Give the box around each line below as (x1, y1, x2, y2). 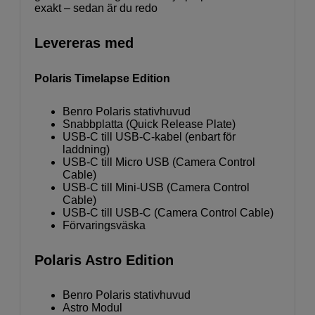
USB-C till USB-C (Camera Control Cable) (63, 206, 274, 219)
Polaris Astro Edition (34, 252, 174, 268)
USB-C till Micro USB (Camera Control (63, 155, 255, 168)
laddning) (63, 143, 110, 155)
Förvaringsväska (63, 219, 146, 231)
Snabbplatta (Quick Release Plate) (63, 117, 236, 130)
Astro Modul (63, 301, 122, 314)
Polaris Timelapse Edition (34, 72, 170, 84)
